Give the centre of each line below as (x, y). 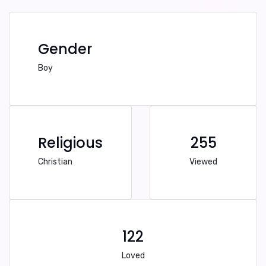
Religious (70, 143)
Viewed (203, 162)
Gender (65, 49)
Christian (55, 162)
